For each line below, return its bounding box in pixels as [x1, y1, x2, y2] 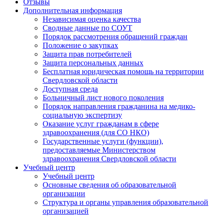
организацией [43, 207, 89, 216]
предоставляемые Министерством [43, 146, 155, 155]
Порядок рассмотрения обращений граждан [43, 32, 187, 41]
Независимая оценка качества [43, 15, 141, 24]
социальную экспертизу [43, 111, 122, 120]
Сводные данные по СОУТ [43, 24, 132, 32]
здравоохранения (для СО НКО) [43, 128, 149, 137]
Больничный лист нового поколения [43, 93, 164, 102]
